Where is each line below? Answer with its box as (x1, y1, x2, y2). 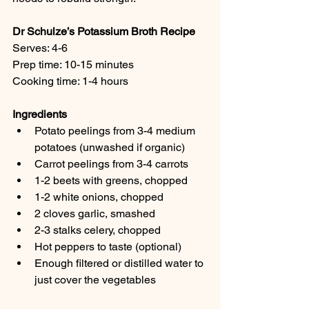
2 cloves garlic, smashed (34, 207, 155, 221)
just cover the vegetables (34, 273, 156, 287)
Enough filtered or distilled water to (34, 257, 206, 270)
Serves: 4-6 (12, 41, 68, 55)
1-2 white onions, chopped (34, 190, 163, 204)
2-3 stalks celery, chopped (34, 223, 161, 237)
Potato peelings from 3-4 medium (34, 124, 198, 138)
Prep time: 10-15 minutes (12, 58, 134, 72)
